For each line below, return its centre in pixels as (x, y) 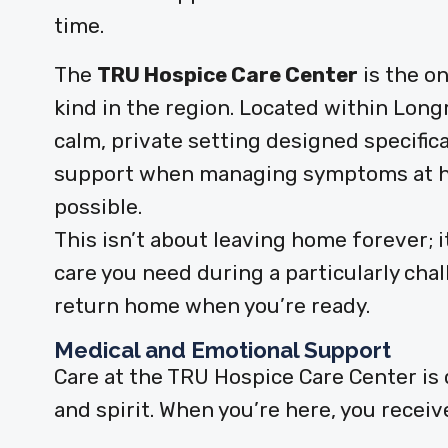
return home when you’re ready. (211, 305)
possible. (97, 206)
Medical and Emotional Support (222, 349)
